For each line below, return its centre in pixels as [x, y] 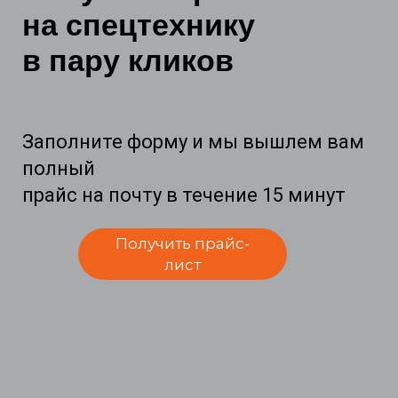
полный [59, 169]
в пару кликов [128, 61]
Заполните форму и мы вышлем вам [193, 142]
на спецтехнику [139, 25]
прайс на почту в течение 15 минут [184, 195]
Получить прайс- [183, 244]
